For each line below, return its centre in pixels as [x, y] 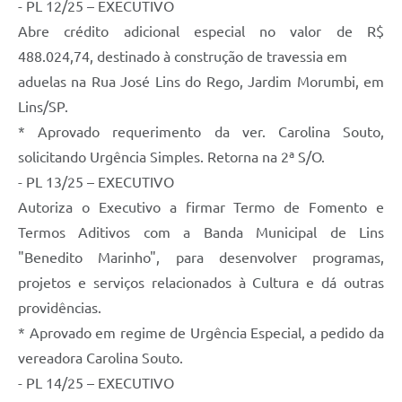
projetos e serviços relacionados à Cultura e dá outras [201, 282]
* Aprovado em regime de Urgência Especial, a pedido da [201, 332]
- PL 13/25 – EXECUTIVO [96, 182]
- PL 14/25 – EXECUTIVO [96, 383]
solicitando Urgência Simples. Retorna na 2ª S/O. [171, 157]
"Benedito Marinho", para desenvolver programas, [201, 257]
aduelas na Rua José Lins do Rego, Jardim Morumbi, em [201, 81]
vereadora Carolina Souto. [100, 358]
